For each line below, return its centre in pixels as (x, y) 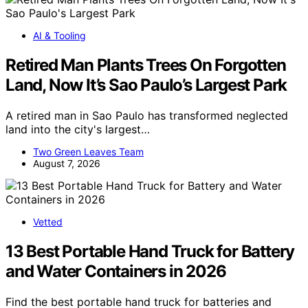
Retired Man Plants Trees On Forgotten (146, 65)
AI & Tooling (59, 36)
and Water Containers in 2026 (116, 271)
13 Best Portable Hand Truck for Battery (150, 251)
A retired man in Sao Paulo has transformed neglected (147, 115)
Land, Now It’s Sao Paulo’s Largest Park (146, 85)
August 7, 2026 (67, 163)
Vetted (48, 221)
